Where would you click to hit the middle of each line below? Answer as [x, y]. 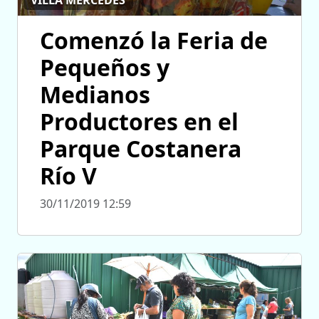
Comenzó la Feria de [154, 40]
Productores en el [139, 121]
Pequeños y [105, 67]
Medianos [95, 94]
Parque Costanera [141, 148]
